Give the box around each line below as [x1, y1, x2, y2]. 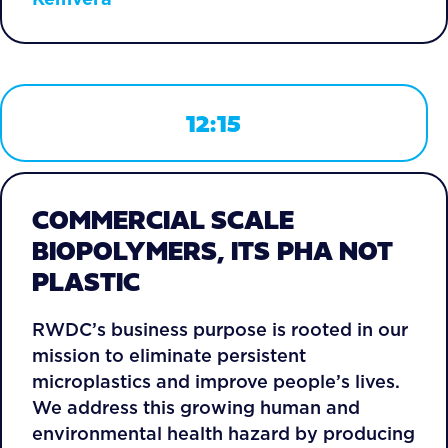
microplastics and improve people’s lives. [32, 369, 400, 394]
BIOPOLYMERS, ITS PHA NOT [32, 231, 392, 270]
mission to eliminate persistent [32, 343, 306, 368]
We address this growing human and [32, 395, 360, 420]
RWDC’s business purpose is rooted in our [32, 317, 408, 342]
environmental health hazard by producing [32, 421, 415, 446]
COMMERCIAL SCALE [32, 200, 294, 239]
